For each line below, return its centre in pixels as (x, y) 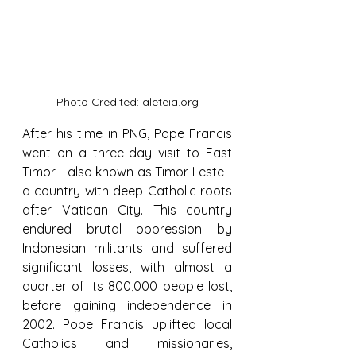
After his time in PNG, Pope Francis (127, 133)
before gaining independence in (127, 305)
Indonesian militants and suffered (127, 248)
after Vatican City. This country (127, 210)
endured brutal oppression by (127, 229)
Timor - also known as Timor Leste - (127, 172)
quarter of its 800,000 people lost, (127, 286)
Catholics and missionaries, (127, 343)
